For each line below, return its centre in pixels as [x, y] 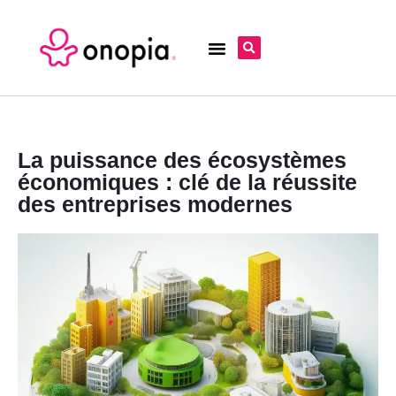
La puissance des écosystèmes [182, 160]
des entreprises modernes [155, 204]
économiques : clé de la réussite [187, 182]
